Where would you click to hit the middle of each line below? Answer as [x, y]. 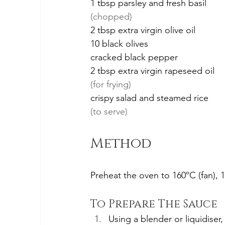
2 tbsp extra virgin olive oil [143, 30]
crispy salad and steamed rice [149, 98]
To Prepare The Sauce [154, 204]
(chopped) [111, 17]
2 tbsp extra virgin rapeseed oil [152, 71]
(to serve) [109, 112]
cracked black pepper [134, 58]
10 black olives [119, 44]
